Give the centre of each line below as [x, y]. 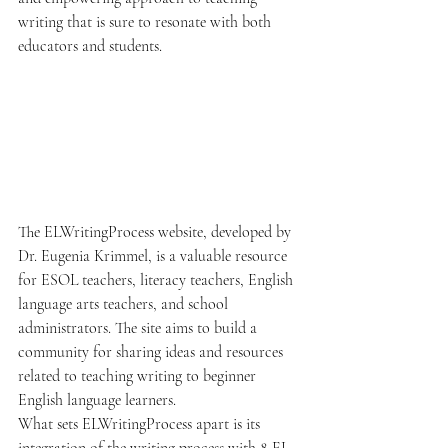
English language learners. [97, 400]
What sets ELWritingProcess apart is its [141, 424]
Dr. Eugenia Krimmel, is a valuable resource [154, 256]
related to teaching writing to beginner [139, 376]
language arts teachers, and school [125, 304]
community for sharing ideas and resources [152, 352]
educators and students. [90, 46]
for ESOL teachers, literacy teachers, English [157, 280]
